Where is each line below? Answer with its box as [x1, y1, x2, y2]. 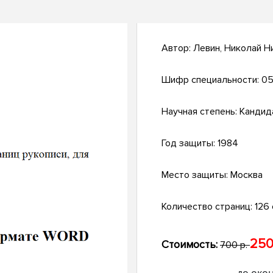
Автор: [161, 42, 193, 55]
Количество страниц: [161, 200, 255, 213]
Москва [230, 169, 263, 182]
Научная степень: [161, 105, 239, 118]
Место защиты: [161, 169, 230, 182]
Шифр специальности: [161, 74, 261, 87]
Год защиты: [161, 137, 218, 150]
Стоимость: [161, 238, 218, 252]
